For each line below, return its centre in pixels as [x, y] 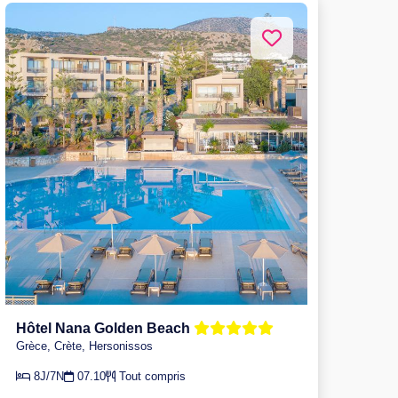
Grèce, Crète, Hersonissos [84, 346]
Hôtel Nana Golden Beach [105, 328]
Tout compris [151, 376]
